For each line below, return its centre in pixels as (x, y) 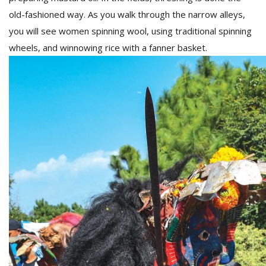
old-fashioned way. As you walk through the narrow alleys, (127, 14)
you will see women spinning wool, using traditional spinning (130, 31)
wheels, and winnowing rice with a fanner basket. (109, 47)
